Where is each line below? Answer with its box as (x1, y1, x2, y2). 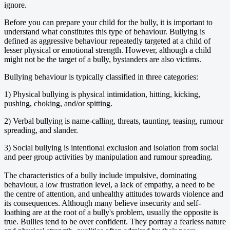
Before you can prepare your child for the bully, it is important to (4, 17, 213, 27)
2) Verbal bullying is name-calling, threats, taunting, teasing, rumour (4, 116, 223, 125)
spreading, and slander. (4, 125, 78, 135)
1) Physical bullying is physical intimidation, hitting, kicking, (4, 89, 200, 99)
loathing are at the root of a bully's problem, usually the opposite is (4, 207, 218, 217)
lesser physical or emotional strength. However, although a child (4, 45, 211, 54)
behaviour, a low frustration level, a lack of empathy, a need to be (4, 180, 215, 189)
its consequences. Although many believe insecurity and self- (4, 198, 201, 207)
